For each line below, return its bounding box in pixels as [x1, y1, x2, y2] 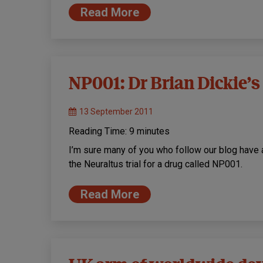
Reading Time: [69, 126, 129, 137]
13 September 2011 [79, 107, 153, 117]
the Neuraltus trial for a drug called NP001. [69, 159, 242, 170]
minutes [137, 126, 170, 137]
